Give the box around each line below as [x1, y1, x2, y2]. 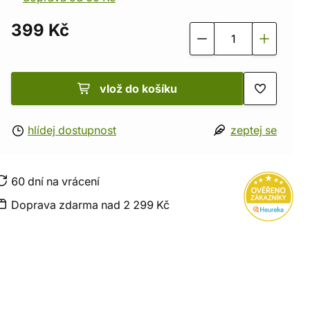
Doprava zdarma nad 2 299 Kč [11, 198, 170, 212]
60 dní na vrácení [11, 174, 100, 188]
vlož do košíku [100, 82, 177, 95]
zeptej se [230, 123, 277, 137]
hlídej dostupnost [28, 123, 116, 137]
